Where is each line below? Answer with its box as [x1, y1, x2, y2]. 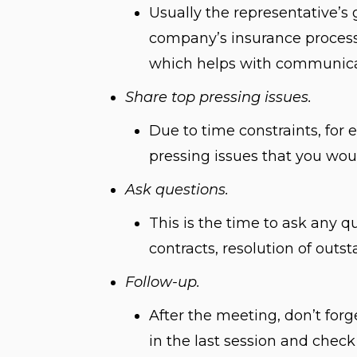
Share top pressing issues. [125, 88, 312, 106]
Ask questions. [125, 181, 229, 198]
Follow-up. [125, 273, 200, 291]
